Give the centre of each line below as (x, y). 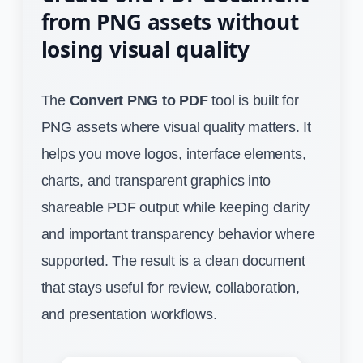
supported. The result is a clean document (173, 260)
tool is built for (253, 100)
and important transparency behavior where (178, 233)
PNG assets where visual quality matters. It (176, 126)
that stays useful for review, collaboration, (170, 287)
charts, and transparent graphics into (156, 180)
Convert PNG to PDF (139, 100)
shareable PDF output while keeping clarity (175, 207)
